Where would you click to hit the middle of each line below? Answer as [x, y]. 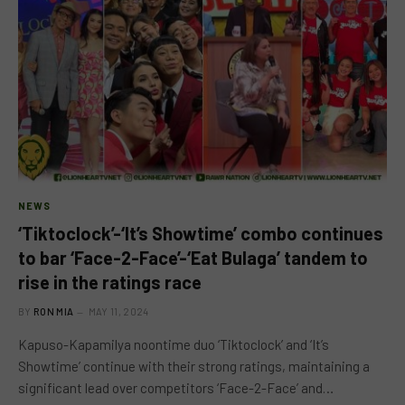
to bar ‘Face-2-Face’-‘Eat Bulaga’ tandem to [193, 257]
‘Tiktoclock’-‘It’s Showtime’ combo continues [201, 233]
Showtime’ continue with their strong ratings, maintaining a [194, 366]
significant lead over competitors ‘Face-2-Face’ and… [176, 387]
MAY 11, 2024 [118, 311]
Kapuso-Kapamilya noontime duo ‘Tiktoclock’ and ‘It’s [174, 344]
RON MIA [54, 311]
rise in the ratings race [110, 282]
